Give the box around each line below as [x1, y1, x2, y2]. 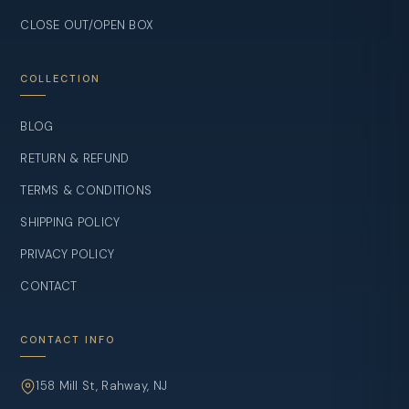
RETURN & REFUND [20, 151, 130, 167]
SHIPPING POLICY [20, 215, 121, 231]
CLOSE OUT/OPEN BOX [20, 17, 154, 34]
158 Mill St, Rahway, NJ [36, 378, 168, 394]
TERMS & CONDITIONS [20, 183, 152, 199]
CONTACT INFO [20, 333, 116, 347]
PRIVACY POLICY [20, 246, 115, 263]
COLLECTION [20, 72, 101, 86]
